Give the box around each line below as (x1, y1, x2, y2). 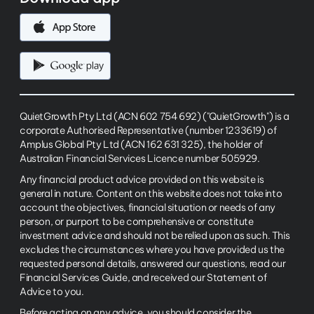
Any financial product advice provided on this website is (20, 173, 264, 186)
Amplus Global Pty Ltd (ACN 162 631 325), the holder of (20, 138, 263, 151)
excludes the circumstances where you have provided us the (20, 243, 285, 257)
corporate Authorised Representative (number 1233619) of (20, 124, 277, 137)
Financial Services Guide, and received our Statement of (20, 271, 267, 285)
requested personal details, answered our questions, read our (20, 257, 286, 271)
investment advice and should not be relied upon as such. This (20, 229, 290, 243)
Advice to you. (20, 285, 84, 299)
